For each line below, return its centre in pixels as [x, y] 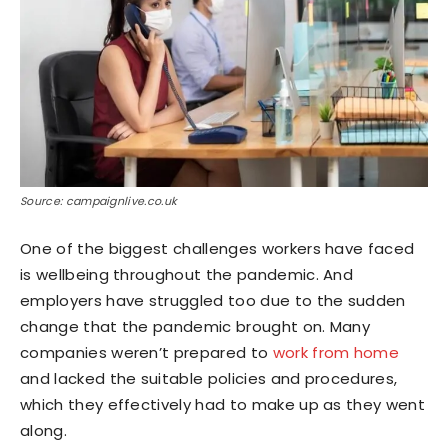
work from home [336, 352]
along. [43, 430]
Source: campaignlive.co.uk [99, 200]
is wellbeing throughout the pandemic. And [187, 274]
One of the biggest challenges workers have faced [217, 248]
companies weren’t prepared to [146, 352]
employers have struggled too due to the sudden [213, 300]
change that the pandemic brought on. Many [195, 326]
